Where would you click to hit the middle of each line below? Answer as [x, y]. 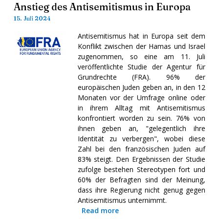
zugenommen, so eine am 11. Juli [141, 56]
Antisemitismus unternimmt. [122, 200]
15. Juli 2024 [32, 18]
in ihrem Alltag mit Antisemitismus [141, 108]
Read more [100, 210]
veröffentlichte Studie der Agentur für [141, 66]
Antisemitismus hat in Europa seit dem [141, 36]
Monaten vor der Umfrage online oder [141, 97]
